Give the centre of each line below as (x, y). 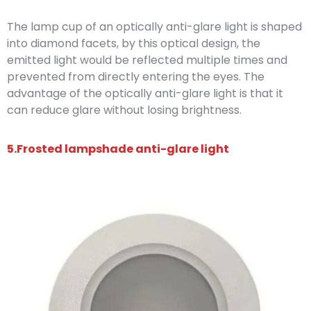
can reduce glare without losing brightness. (124, 110)
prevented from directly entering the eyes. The (136, 76)
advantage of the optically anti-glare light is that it (145, 93)
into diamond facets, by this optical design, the (134, 43)
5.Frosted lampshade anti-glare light (118, 149)
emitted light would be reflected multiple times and (147, 60)
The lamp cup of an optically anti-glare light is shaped (154, 26)
